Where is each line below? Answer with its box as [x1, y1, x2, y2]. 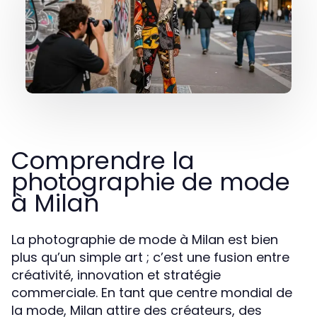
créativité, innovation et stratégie [11, 266, 221, 284]
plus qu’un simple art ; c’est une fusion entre [11, 248, 289, 266]
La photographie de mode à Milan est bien [11, 231, 278, 248]
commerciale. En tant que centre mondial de [11, 284, 292, 301]
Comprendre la [11, 144, 195, 178]
